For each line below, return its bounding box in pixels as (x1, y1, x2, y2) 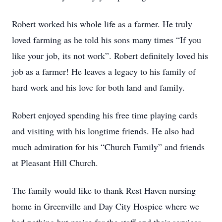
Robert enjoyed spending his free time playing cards (12, 109, 198, 121)
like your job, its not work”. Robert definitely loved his (12, 50, 208, 61)
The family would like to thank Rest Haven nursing (12, 184, 196, 196)
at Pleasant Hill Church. (12, 157, 98, 168)
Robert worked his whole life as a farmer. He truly (12, 18, 192, 30)
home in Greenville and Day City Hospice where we (12, 200, 199, 212)
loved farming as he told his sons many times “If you (12, 34, 201, 46)
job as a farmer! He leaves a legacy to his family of (12, 65, 196, 77)
